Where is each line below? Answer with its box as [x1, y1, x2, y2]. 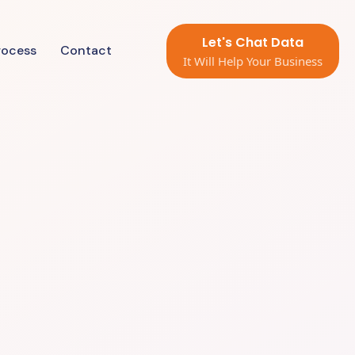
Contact [60, 42, 113, 59]
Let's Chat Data [202, 33, 304, 52]
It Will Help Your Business [183, 53, 323, 69]
